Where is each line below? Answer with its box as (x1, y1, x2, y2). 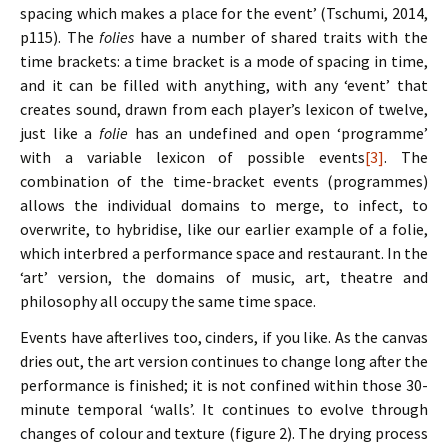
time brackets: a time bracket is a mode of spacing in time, (20, 51, 428, 71)
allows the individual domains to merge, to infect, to (20, 195, 428, 215)
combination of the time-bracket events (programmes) (20, 171, 428, 191)
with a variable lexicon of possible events (20, 147, 366, 167)
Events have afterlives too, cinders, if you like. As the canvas (20, 327, 428, 347)
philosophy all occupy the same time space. (20, 291, 316, 311)
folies (99, 27, 140, 47)
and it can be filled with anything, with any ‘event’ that (20, 75, 428, 95)
